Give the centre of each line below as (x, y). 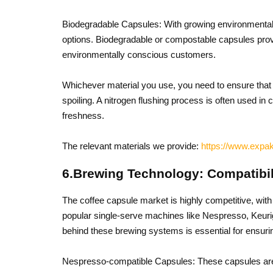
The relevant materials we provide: (132, 146)
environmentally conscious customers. (139, 55)
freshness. (83, 115)
